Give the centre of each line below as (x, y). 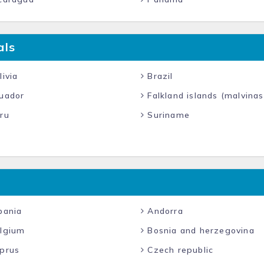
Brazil (159, 76)
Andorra (164, 211)
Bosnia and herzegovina (199, 230)
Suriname (167, 115)
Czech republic (179, 250)
